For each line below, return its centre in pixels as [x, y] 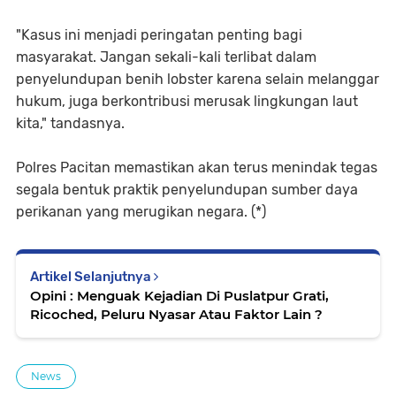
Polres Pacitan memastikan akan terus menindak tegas [197, 168]
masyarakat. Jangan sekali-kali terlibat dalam [166, 57]
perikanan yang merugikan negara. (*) [141, 212]
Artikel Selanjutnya [92, 277]
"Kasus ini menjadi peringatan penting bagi [159, 35]
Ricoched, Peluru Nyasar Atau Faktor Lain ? [176, 315]
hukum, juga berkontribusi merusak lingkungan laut [187, 102]
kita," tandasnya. [70, 124]
